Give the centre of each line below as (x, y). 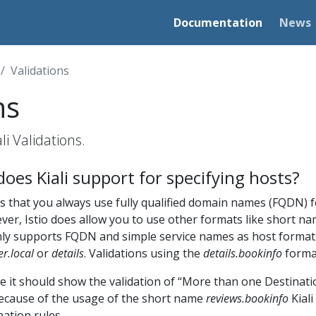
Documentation (218, 22)
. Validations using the (144, 253)
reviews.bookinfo (247, 298)
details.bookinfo (243, 253)
